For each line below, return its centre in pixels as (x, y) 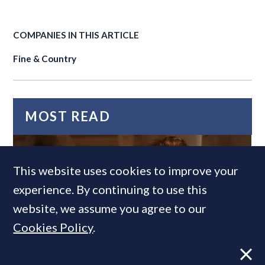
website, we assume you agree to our (110, 208)
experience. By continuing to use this (110, 189)
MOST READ (68, 116)
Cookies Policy (53, 227)
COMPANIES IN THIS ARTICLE (76, 35)
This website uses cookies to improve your (126, 170)
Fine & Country (45, 58)
